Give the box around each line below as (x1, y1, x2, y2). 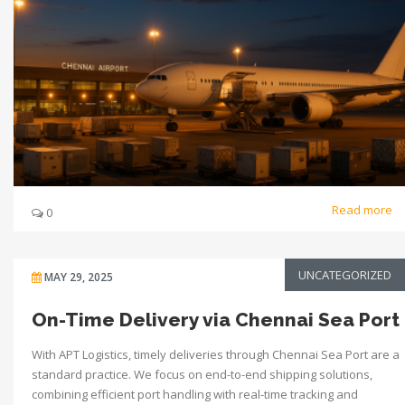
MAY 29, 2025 (44, 268, 113, 285)
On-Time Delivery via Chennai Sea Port (32, 307, 400, 331)
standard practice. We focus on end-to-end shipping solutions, (32, 365, 372, 382)
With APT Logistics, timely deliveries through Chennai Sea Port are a (32, 345, 400, 363)
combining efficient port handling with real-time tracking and (32, 385, 358, 402)
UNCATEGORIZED (298, 266, 391, 283)
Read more (332, 201, 395, 218)
